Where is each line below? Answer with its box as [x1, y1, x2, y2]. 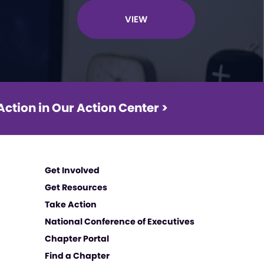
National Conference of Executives [44, 216, 194, 227]
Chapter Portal [44, 233, 109, 245]
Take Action [44, 199, 97, 210]
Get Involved [44, 164, 100, 176]
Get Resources [44, 181, 107, 193]
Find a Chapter [44, 250, 110, 262]
